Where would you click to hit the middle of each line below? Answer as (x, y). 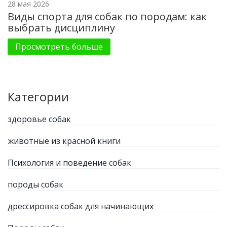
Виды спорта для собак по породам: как (107, 16)
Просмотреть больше (59, 46)
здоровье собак (39, 119)
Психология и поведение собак (69, 162)
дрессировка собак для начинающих (81, 206)
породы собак (35, 184)
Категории (38, 96)
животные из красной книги (64, 141)
